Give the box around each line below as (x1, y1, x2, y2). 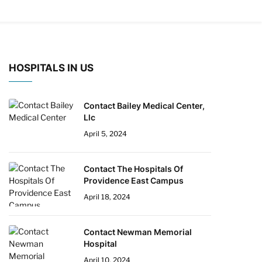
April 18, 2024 (84, 192, 130, 201)
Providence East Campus (84, 175, 184, 185)
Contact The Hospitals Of (84, 164, 183, 174)
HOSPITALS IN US (9, 62, 94, 74)
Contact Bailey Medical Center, (84, 101, 205, 111)
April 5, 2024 (84, 129, 127, 138)
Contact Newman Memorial (84, 227, 192, 237)
